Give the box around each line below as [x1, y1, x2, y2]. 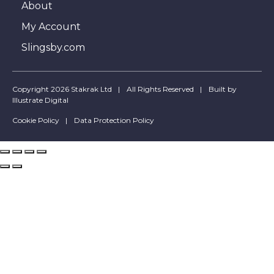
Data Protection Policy [74, 115, 154, 125]
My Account [21, 20, 81, 32]
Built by [209, 84, 237, 94]
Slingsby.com [21, 41, 85, 53]
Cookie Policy [12, 115, 59, 125]
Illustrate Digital [12, 95, 68, 105]
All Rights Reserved [127, 84, 194, 94]
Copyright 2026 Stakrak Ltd [12, 84, 112, 94]
